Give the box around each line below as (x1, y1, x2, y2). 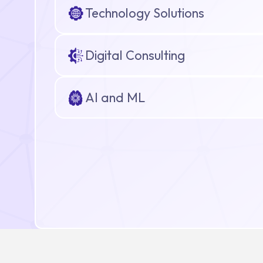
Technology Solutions (85, 5, 204, 21)
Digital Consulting (85, 47, 185, 63)
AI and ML (85, 89, 145, 106)
